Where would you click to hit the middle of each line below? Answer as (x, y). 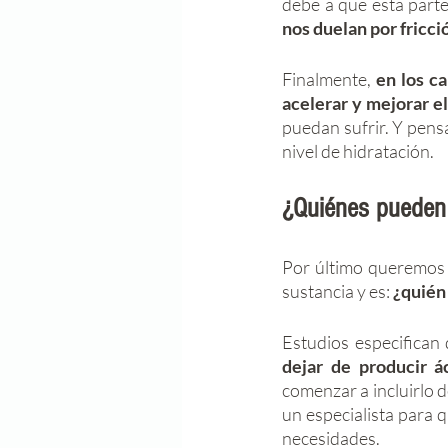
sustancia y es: (337, 291)
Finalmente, (329, 79)
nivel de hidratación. (359, 151)
